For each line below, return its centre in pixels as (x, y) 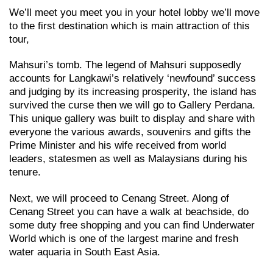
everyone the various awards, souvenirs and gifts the (130, 132)
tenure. (25, 172)
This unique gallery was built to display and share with (132, 119)
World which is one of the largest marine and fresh (124, 238)
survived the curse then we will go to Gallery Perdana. (132, 105)
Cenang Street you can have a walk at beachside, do (129, 211)
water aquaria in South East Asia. (85, 252)
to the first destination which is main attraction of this (129, 26)
